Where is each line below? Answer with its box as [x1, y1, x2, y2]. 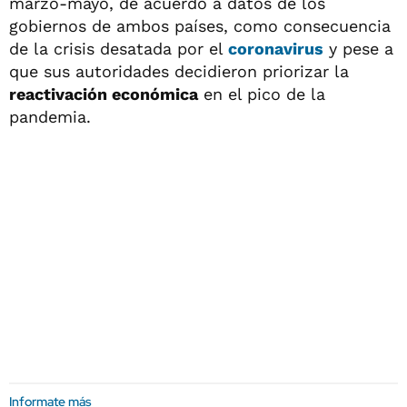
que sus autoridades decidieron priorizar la [9, 62, 349, 81]
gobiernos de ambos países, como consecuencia [9, 16, 391, 35]
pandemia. [9, 107, 91, 126]
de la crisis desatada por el [9, 39, 228, 58]
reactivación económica [9, 84, 198, 104]
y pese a [323, 39, 393, 58]
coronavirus [228, 39, 323, 58]
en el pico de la [198, 84, 325, 104]
